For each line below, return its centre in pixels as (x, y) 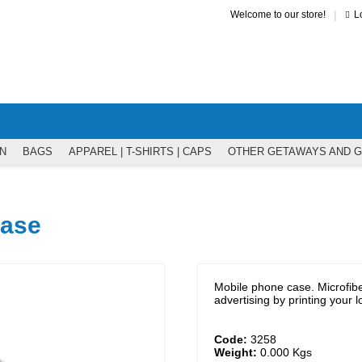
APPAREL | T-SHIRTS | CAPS (140, 152)
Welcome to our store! (278, 15)
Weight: (236, 352)
